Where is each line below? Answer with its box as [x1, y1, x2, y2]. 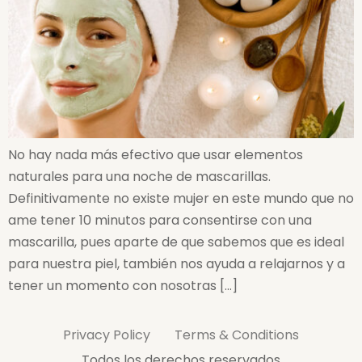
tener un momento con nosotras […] [8, 276, 238, 296]
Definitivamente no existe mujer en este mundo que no [8, 189, 354, 208]
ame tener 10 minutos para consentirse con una [8, 211, 312, 230]
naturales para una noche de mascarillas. [8, 167, 271, 187]
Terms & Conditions [175, 325, 299, 344]
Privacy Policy [63, 325, 150, 344]
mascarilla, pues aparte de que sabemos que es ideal [8, 233, 344, 252]
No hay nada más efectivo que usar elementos [8, 145, 303, 165]
